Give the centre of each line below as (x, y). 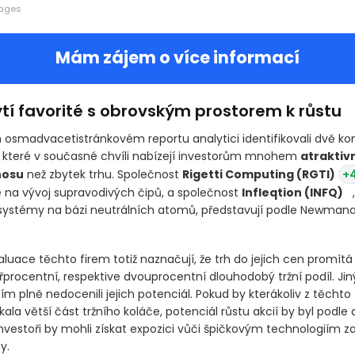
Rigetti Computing (239, 204)
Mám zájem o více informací (177, 87)
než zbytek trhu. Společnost (103, 204)
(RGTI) (315, 204)
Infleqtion (273, 223)
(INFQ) (323, 223)
